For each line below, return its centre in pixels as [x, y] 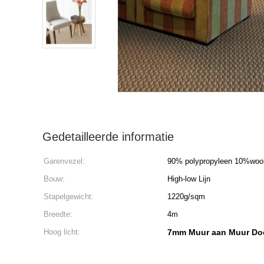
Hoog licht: [62, 232]
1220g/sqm [186, 197]
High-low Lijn [189, 179]
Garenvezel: [64, 161]
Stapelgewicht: [69, 197]
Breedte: [58, 214]
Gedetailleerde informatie [108, 137]
